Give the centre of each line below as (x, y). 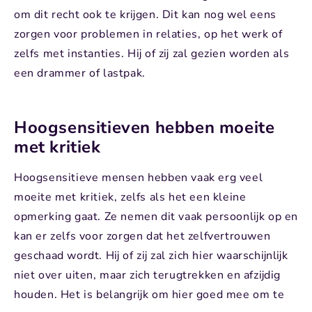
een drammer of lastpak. (80, 73)
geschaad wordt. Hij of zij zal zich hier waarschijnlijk (151, 255)
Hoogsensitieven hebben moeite (145, 127)
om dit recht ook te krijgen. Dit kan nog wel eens (145, 14)
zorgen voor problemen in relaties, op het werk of (148, 34)
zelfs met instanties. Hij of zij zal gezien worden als (152, 53)
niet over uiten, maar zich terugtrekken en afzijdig (148, 275)
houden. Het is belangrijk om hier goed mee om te (149, 294)
